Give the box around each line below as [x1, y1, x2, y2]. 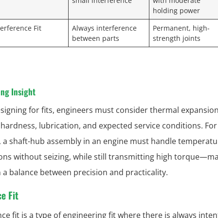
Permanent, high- [153, 23, 210, 33]
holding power [153, 5, 200, 15]
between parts [72, 33, 120, 43]
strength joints [153, 33, 201, 43]
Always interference [72, 23, 137, 33]
